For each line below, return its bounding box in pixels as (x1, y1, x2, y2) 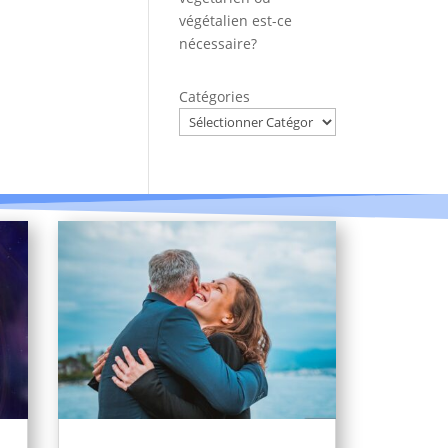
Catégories (179, 87, 251, 107)
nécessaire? (179, 34, 258, 54)
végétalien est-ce (179, 11, 293, 31)
